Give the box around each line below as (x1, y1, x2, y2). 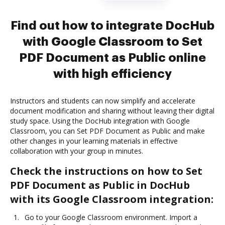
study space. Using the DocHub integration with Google (10, 116, 190, 126)
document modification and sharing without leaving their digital (10, 106, 214, 116)
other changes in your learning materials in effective (10, 136, 178, 146)
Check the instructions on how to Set (10, 164, 202, 178)
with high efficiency (53, 68, 172, 80)
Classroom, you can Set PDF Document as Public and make (10, 126, 205, 136)
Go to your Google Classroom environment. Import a (25, 212, 197, 222)
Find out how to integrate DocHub (11, 20, 214, 32)
